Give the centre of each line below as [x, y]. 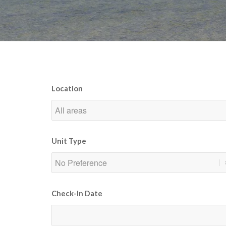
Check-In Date [77, 193]
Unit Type [69, 141]
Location [67, 88]
